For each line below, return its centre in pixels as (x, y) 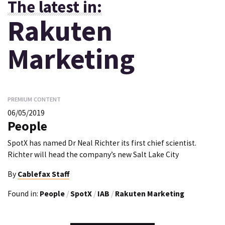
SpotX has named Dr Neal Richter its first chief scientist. (102, 143)
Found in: (24, 193)
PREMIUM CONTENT (34, 99)
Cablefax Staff (43, 174)
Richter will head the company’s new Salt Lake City (93, 155)
